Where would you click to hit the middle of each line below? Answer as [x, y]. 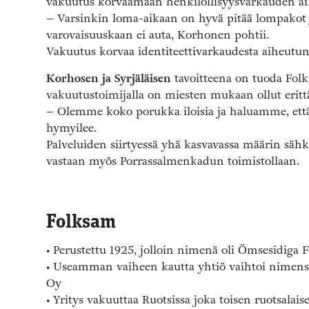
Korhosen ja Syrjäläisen [109, 79]
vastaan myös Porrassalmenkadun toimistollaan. [173, 161]
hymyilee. [71, 128]
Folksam [81, 223]
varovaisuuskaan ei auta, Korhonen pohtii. [158, 35]
